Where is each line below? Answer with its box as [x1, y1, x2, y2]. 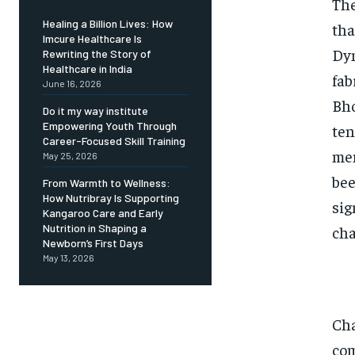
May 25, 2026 [43, 150, 97, 162]
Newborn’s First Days [43, 236, 143, 250]
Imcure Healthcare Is [43, 32, 142, 46]
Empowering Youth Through [43, 119, 177, 133]
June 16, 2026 [43, 78, 101, 90]
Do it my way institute [43, 104, 148, 118]
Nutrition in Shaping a [43, 221, 147, 235]
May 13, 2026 [43, 252, 94, 264]
